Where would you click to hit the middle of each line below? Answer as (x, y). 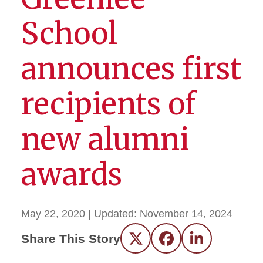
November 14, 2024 (186, 214)
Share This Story (71, 238)
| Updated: (114, 214)
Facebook (189, 243)
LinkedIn (216, 243)
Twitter (151, 243)
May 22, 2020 (53, 214)
